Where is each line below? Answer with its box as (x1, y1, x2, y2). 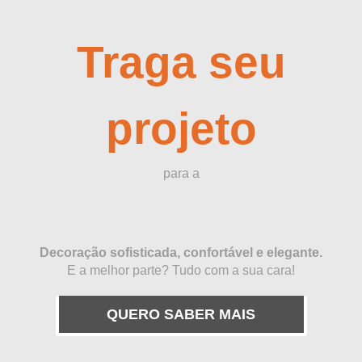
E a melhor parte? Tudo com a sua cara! (67, 263, 295, 277)
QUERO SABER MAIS (107, 305, 255, 322)
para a (162, 166, 200, 180)
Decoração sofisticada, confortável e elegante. (40, 246, 322, 259)
